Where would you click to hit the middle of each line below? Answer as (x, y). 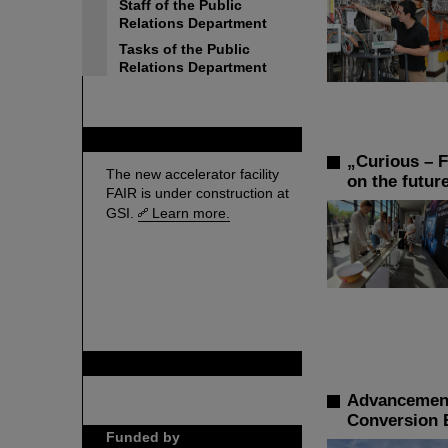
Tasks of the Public (184, 49)
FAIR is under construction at (197, 193)
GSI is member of (164, 363)
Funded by (143, 437)
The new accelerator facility (192, 174)
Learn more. (191, 213)
